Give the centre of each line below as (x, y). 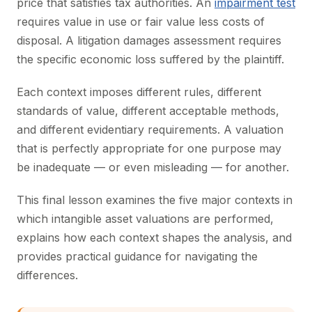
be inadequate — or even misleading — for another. (153, 167)
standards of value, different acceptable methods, (148, 111)
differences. (47, 275)
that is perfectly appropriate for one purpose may (149, 148)
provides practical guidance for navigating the (137, 256)
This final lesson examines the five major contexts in (155, 200)
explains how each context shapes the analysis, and (154, 237)
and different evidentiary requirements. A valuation (150, 130)
